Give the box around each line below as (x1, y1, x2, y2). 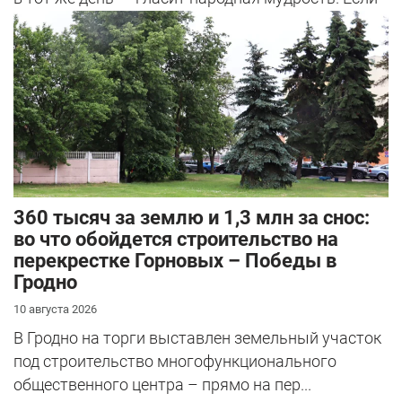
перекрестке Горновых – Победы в (13, 249, 336, 273)
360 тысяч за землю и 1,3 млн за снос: (13, 206, 370, 230)
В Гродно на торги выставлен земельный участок (13, 328, 381, 348)
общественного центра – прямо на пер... (13, 375, 311, 395)
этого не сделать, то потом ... (13, 11, 227, 31)
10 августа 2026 (13, 302, 97, 317)
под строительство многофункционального (13, 352, 336, 371)
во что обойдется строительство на (13, 228, 338, 251)
